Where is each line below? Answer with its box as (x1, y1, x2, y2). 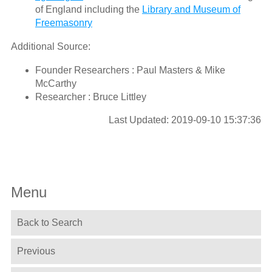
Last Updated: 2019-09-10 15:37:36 (109, 114, 262, 125)
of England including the (35, 4, 142, 15)
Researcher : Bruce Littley (35, 91, 146, 102)
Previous (16, 246, 55, 257)
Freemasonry (35, 17, 92, 28)
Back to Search (16, 217, 83, 228)
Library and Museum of (141, 4, 240, 15)
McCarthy (35, 78, 76, 89)
